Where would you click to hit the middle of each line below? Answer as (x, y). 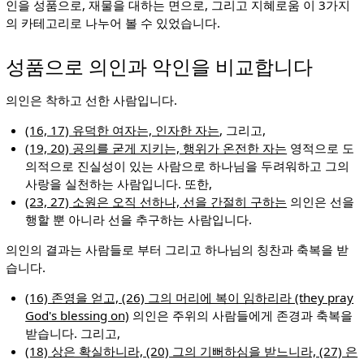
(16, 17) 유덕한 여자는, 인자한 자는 (123, 130)
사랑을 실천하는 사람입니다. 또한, (119, 183)
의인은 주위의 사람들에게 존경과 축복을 (241, 316)
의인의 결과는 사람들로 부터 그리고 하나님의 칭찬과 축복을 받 (177, 249)
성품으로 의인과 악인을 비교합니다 (159, 67)
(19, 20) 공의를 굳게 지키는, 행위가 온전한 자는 (156, 147)
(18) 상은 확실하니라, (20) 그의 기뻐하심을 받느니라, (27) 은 (192, 351)
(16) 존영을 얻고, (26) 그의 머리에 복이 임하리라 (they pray (190, 298)
